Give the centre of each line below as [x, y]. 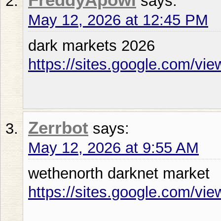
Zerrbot [58, 128]
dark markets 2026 [92, 45]
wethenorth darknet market [119, 173]
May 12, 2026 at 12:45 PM [118, 20]
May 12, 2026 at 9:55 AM [113, 147]
